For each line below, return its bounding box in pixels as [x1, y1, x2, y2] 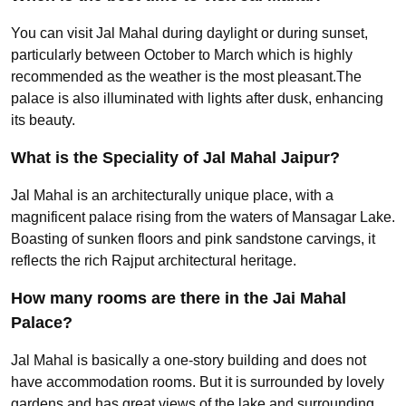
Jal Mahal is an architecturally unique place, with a [11, 187, 333, 203]
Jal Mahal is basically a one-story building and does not [11, 352, 366, 368]
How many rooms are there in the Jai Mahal [11, 288, 346, 307]
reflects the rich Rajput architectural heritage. [11, 252, 296, 268]
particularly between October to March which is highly [11, 46, 353, 63]
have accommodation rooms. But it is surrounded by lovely [11, 373, 384, 390]
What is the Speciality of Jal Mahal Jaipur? [11, 148, 340, 167]
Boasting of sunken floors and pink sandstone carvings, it [11, 230, 375, 246]
